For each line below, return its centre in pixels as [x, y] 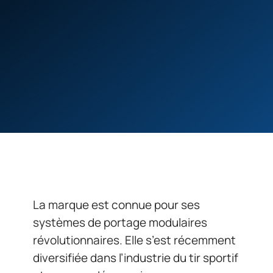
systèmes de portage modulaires [120, 222]
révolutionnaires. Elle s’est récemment [134, 240]
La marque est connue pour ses [116, 205]
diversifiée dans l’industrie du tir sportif [136, 258]
